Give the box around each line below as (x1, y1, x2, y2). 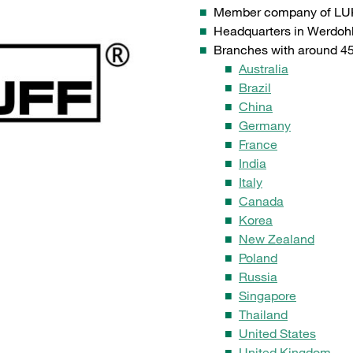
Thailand (239, 307, 288, 323)
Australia (239, 61, 288, 77)
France (239, 136, 277, 153)
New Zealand (239, 231, 314, 247)
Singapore (239, 288, 296, 304)
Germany (239, 117, 291, 134)
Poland (239, 250, 277, 266)
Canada (239, 193, 284, 210)
